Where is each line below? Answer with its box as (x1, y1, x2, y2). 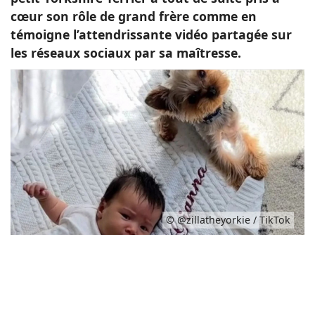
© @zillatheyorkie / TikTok (166, 213, 290, 227)
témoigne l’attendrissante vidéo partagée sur (11, 26, 292, 43)
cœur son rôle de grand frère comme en (11, 8, 257, 25)
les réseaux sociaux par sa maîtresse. (11, 44, 241, 61)
